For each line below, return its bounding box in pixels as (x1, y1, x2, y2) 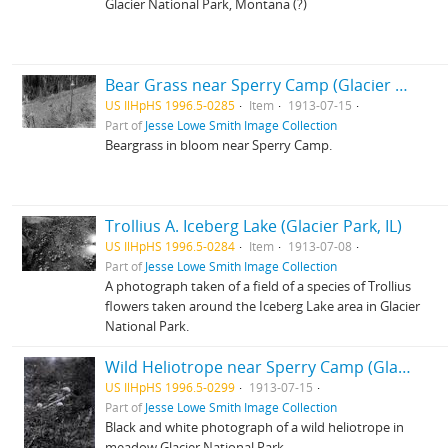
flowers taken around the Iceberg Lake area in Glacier (105, 297, 421, 315)
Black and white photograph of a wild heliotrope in (105, 418, 405, 436)
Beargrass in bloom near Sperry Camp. (105, 136, 333, 154)
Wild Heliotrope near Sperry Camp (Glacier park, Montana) (398, 356, 412, 378)
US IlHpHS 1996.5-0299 (105, 379, 236, 395)
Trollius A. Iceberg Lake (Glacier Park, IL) (105, 215, 403, 237)
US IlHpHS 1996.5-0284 (105, 238, 236, 254)
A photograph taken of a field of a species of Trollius (105, 277, 412, 295)
